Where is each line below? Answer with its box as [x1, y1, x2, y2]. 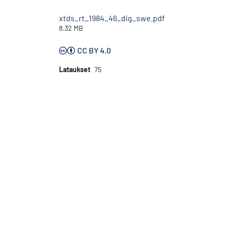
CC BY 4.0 [77, 45, 111, 55]
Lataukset [59, 65, 90, 74]
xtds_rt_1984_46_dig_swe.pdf [59, 13, 165, 23]
